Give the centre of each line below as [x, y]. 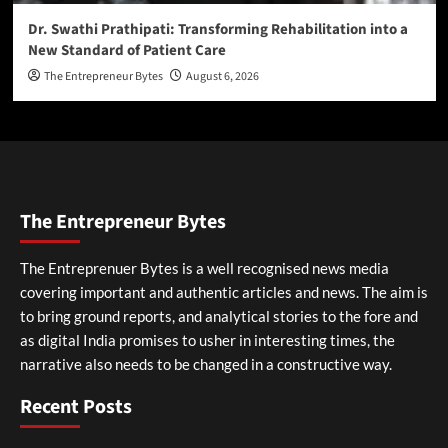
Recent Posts [76, 407]
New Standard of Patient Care [126, 51]
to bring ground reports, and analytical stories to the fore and [219, 316]
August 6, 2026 [222, 77]
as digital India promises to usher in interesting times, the [207, 340]
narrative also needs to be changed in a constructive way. [206, 364]
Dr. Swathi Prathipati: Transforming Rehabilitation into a [217, 30]
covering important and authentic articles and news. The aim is [224, 292]
